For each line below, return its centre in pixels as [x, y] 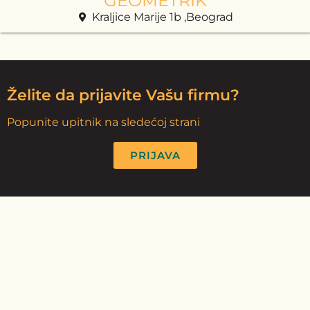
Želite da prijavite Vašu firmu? [123, 95]
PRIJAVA [155, 155]
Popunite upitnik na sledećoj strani [103, 122]
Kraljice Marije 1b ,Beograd [163, 17]
